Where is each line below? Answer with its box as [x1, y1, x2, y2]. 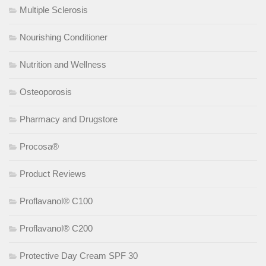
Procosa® [20, 141, 59, 152]
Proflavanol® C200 [20, 223, 93, 234]
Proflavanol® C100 [20, 196, 93, 207]
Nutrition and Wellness [20, 59, 106, 70]
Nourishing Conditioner [20, 32, 107, 43]
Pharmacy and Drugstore [20, 114, 118, 125]
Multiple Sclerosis [20, 5, 88, 15]
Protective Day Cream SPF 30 [20, 251, 138, 261]
